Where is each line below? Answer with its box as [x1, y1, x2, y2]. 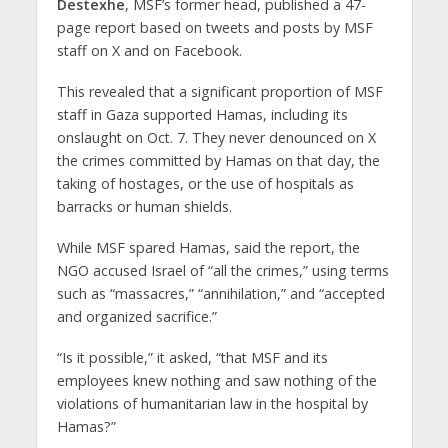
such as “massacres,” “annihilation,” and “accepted [56, 284, 385, 304]
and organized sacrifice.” [56, 307, 217, 327]
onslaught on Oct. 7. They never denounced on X [56, 128, 376, 148]
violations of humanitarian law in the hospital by [56, 393, 368, 413]
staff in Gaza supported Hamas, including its [56, 105, 348, 125]
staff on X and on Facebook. [56, 41, 242, 61]
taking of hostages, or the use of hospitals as [56, 174, 354, 194]
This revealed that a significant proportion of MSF [56, 82, 383, 102]
